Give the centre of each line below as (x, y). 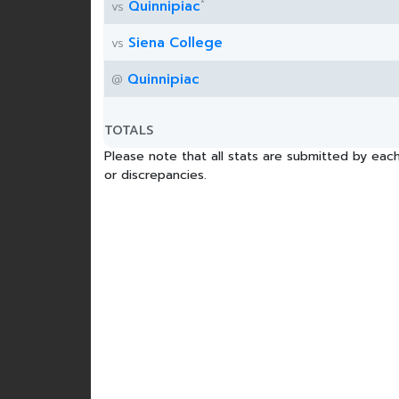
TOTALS (129, 130)
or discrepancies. (155, 175)
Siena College (175, 43)
